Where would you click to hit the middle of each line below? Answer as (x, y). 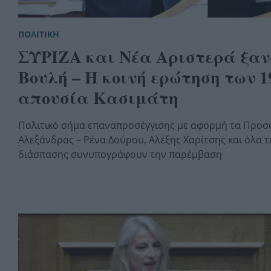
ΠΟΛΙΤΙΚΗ (39, 34)
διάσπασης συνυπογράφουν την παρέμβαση (120, 154)
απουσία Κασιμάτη (98, 97)
